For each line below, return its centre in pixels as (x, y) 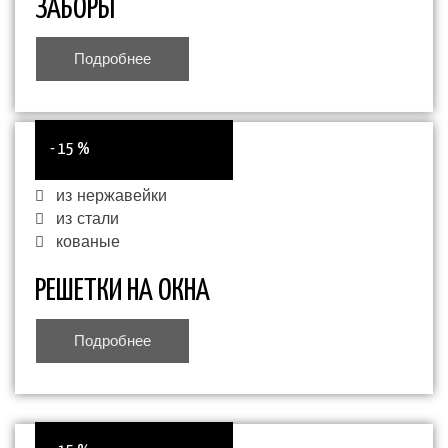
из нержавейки (111, 196)
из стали (87, 219)
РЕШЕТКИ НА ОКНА (122, 291)
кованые (87, 242)
